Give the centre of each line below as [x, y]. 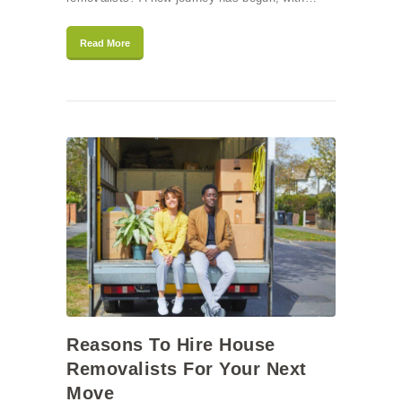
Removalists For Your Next [187, 369]
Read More [105, 44]
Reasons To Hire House [171, 345]
